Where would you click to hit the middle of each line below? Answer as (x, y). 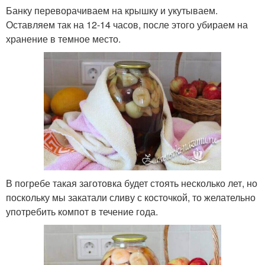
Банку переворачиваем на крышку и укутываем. (112, 11)
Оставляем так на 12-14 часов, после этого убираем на (127, 25)
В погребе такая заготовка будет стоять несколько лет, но (132, 183)
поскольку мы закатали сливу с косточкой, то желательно (131, 198)
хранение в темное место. (63, 39)
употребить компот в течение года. (82, 212)
